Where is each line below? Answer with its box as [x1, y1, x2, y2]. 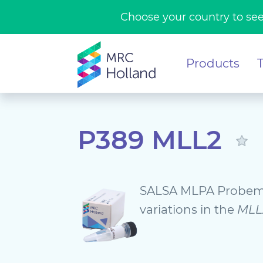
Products [186, 56, 240, 70]
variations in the [140, 202, 238, 217]
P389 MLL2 [77, 123, 229, 156]
